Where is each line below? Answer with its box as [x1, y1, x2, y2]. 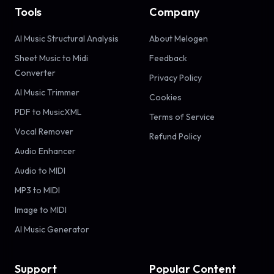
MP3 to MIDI [15, 185, 60, 196]
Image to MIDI [15, 204, 67, 216]
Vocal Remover [15, 126, 73, 138]
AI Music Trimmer [15, 87, 80, 98]
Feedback [149, 53, 187, 64]
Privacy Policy [149, 72, 202, 84]
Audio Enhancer [15, 146, 76, 157]
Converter [15, 67, 56, 79]
